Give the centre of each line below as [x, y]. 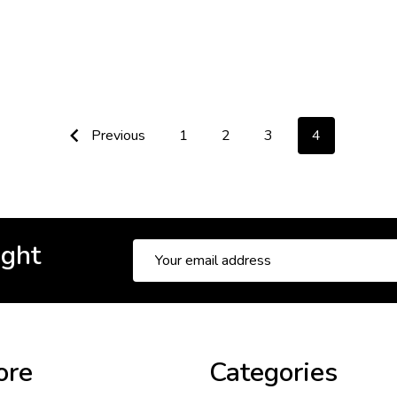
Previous [116, 136]
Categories [273, 373]
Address [160, 272]
